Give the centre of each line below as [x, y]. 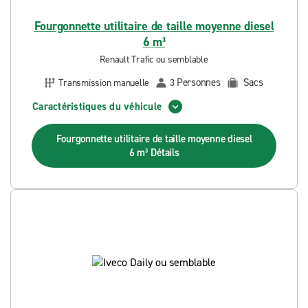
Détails [165, 153]
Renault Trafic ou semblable [154, 59]
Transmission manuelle [104, 82]
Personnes [198, 82]
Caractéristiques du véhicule [97, 106]
